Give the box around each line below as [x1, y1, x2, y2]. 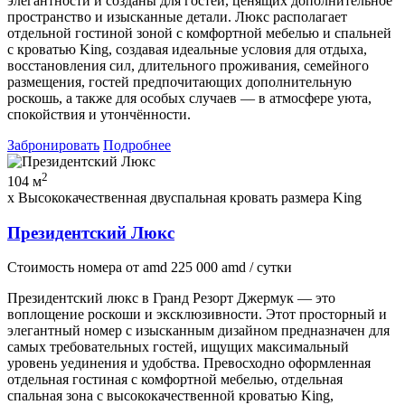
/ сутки [250, 259, 292, 276]
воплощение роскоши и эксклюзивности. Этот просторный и [7, 306, 387, 323]
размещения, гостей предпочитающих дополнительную [7, 73, 352, 89]
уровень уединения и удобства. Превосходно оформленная [7, 355, 371, 372]
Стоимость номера [7, 259, 122, 276]
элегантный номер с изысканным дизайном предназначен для [7, 323, 390, 339]
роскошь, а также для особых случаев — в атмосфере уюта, [7, 89, 372, 106]
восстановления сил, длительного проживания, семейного [7, 57, 369, 73]
